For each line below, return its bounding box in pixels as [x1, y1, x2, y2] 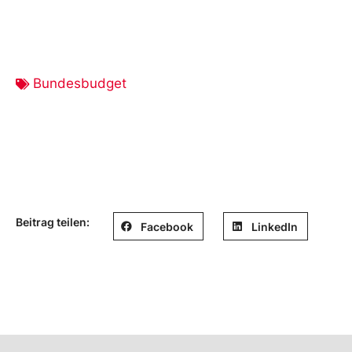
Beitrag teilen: [16, 215, 90, 229]
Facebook [141, 219, 194, 233]
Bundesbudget [33, 75, 126, 92]
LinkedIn [251, 219, 298, 233]
